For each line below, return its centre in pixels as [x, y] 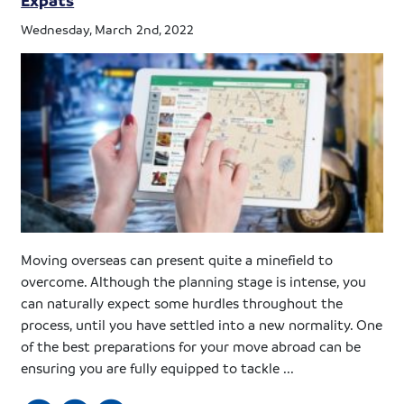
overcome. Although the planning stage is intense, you [194, 282]
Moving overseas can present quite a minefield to [177, 260]
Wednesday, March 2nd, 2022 [108, 28]
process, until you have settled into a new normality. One [202, 325]
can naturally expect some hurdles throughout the [182, 303]
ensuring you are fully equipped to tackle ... [158, 368]
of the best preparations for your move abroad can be [191, 347]
